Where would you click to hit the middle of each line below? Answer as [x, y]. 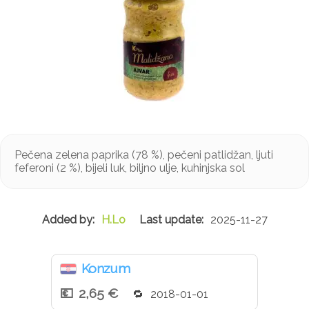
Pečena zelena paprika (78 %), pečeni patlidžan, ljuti [144, 155]
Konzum [106, 269]
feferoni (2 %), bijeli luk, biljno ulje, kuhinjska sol [130, 168]
